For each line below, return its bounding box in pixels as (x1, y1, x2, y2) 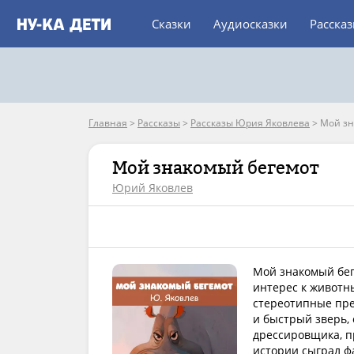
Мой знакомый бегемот (112, 157, 319, 178)
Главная (88, 116, 127, 130)
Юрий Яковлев (112, 180, 193, 195)
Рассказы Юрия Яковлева (190, 116, 310, 130)
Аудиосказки (213, 16, 288, 32)
